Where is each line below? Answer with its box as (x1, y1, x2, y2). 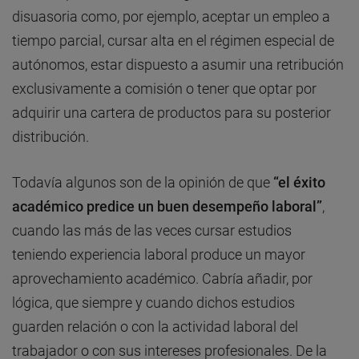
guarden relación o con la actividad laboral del (12, 318, 298, 336)
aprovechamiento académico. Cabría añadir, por (12, 270, 313, 288)
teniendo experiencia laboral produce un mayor (12, 246, 305, 264)
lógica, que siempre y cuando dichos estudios (12, 294, 295, 312)
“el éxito (273, 174, 325, 192)
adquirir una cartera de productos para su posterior (12, 104, 331, 122)
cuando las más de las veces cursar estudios (12, 222, 292, 240)
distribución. (12, 128, 89, 146)
